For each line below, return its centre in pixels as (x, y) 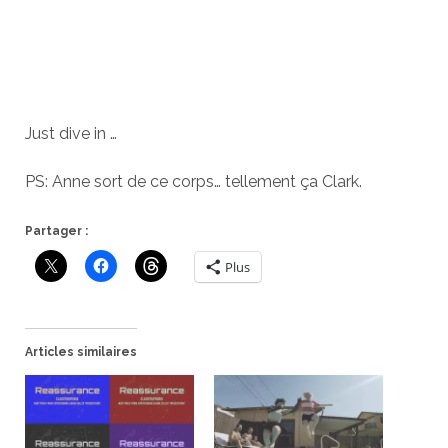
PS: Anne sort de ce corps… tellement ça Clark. (193, 181)
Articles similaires (80, 352)
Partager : (56, 231)
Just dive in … (70, 133)
